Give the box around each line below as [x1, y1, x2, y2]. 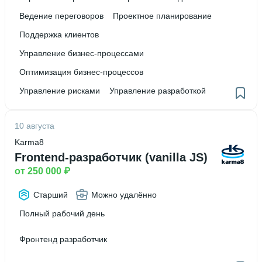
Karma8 [15, 137, 44, 147]
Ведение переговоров [19, 11, 104, 20]
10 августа [15, 121, 54, 130]
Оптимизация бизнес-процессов [19, 67, 143, 77]
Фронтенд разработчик [19, 235, 107, 244]
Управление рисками [19, 86, 100, 95]
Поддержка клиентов [19, 30, 99, 39]
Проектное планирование [113, 11, 212, 20]
